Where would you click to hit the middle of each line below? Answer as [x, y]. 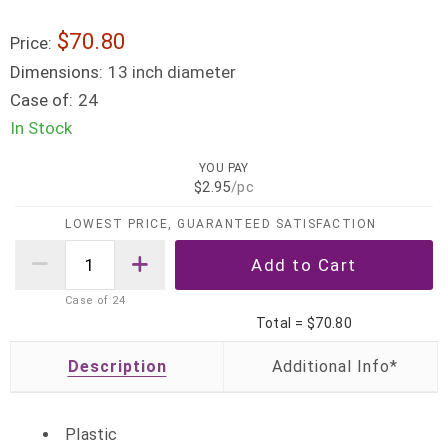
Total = [281, 322]
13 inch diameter [172, 72]
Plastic [91, 434]
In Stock [41, 128]
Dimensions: [56, 72]
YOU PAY [224, 168]
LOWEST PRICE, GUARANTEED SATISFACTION [221, 223]
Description [117, 366]
